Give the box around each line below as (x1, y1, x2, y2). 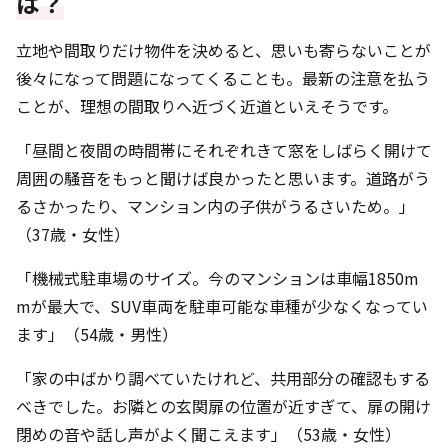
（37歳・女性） (16, 222, 130, 246)
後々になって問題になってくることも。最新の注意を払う (16, 66, 430, 90)
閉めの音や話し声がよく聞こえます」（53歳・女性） (16, 422, 401, 446)
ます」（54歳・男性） (16, 322, 178, 346)
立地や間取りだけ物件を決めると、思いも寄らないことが (16, 38, 431, 62)
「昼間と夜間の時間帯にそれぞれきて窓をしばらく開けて (16, 138, 432, 162)
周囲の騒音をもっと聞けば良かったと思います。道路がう (16, 166, 430, 190)
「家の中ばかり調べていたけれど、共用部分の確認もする (16, 366, 430, 390)
